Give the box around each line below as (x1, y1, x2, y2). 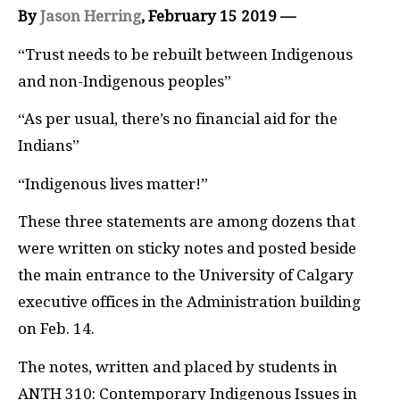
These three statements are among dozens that (18, 212, 355, 230)
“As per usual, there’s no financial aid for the (18, 110, 337, 128)
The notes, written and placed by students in (18, 357, 337, 376)
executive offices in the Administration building (18, 293, 361, 311)
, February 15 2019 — (141, 7, 296, 25)
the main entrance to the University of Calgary (18, 266, 354, 284)
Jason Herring (40, 7, 141, 25)
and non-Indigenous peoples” (18, 71, 231, 90)
